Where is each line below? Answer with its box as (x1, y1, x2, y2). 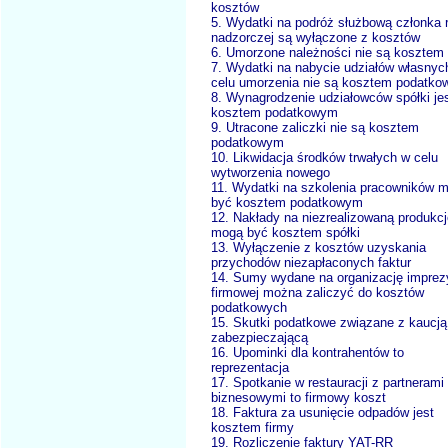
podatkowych (211, 300, 287, 316)
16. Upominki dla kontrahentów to (211, 345, 404, 361)
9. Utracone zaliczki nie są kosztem (211, 120, 419, 136)
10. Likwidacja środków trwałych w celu (211, 150, 438, 166)
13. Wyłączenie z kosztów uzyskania (211, 240, 426, 256)
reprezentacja (211, 360, 289, 376)
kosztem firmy (211, 420, 294, 436)
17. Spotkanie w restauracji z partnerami (211, 375, 444, 391)
